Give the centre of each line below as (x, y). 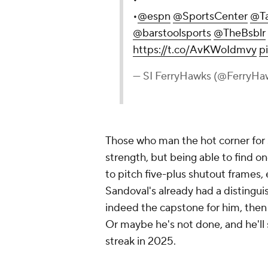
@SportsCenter (210, 17)
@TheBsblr (240, 33)
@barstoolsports (172, 33)
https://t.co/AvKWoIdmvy (195, 50)
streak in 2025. (141, 242)
